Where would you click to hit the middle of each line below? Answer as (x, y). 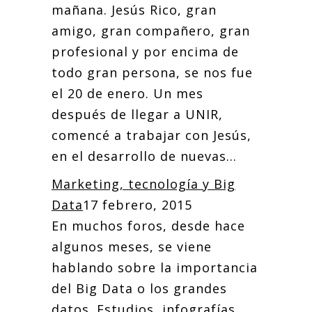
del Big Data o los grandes (139, 288)
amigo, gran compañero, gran (151, 31)
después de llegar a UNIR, (137, 114)
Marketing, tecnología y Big (143, 184)
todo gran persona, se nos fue (152, 72)
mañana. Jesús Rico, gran (134, 10)
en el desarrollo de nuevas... (144, 156)
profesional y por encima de (145, 52)
